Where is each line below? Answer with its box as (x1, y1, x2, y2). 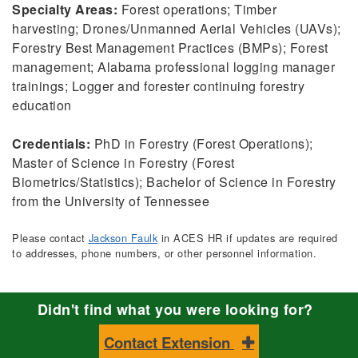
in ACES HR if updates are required (157, 230, 338, 246)
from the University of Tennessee (12, 192, 209, 211)
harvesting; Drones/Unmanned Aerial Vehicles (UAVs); (12, 19, 341, 38)
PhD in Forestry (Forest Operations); (90, 134, 313, 153)
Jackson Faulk (88, 230, 157, 246)
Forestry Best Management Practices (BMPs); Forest (12, 38, 328, 58)
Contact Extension (104, 332, 234, 354)
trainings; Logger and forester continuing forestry (12, 77, 304, 96)
